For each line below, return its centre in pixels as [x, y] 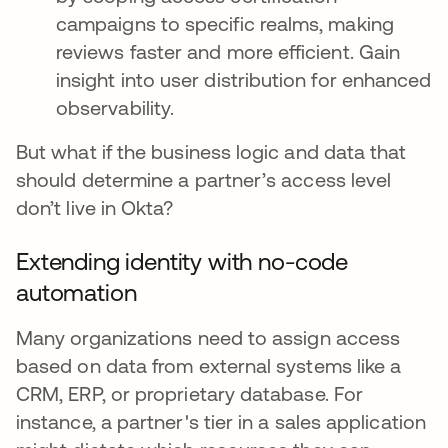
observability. [115, 108]
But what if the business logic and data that [211, 152]
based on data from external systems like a [209, 366]
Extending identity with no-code [182, 262]
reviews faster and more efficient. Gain [228, 52]
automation [76, 293]
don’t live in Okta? [95, 208]
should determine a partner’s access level [204, 180]
